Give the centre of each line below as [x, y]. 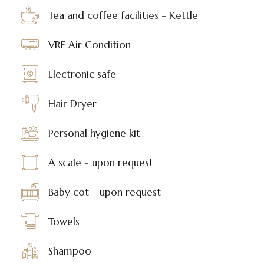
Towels [64, 222]
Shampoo [70, 251]
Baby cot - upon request [104, 192]
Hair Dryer [72, 104]
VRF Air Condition [89, 45]
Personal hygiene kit [94, 133]
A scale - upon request [100, 163]
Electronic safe [82, 75]
